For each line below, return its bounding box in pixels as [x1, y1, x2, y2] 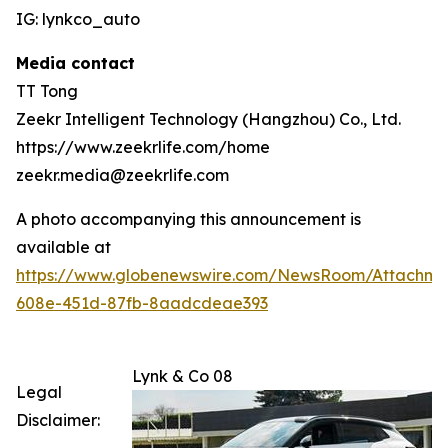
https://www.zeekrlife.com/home [16, 137, 270, 158]
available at [16, 237, 111, 258]
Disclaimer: [16, 410, 100, 431]
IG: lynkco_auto [16, 9, 140, 30]
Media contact [16, 53, 135, 74]
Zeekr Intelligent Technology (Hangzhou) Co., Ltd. [16, 109, 401, 130]
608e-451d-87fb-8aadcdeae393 [16, 293, 268, 314]
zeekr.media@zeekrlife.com [16, 165, 229, 186]
